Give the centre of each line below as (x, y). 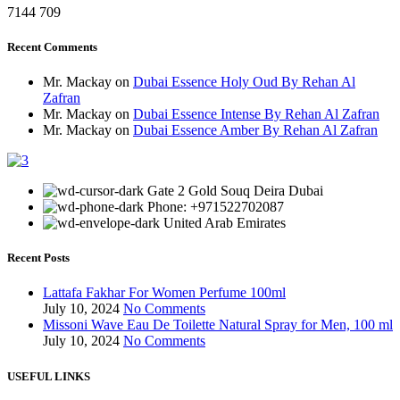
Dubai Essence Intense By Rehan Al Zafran (256, 114)
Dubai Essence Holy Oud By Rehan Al (244, 82)
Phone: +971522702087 (216, 207)
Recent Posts (38, 258)
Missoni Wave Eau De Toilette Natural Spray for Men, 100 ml (218, 325)
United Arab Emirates (225, 223)
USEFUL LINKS (49, 376)
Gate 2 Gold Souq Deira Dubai (235, 191)
